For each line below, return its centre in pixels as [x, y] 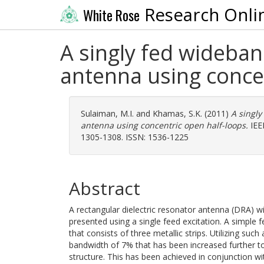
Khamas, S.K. [177, 113]
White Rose [111, 15]
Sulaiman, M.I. [107, 113]
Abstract [105, 188]
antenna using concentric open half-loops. [164, 125]
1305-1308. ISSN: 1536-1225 [135, 137]
